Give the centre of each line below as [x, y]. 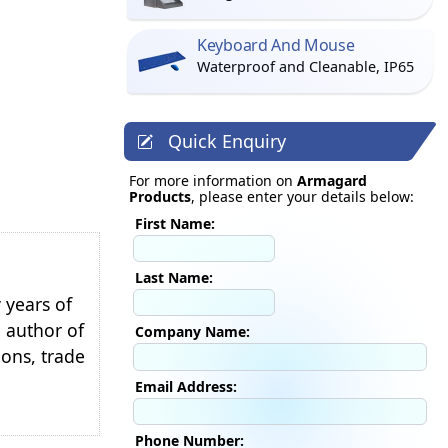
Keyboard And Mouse [276, 45]
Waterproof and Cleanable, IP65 [305, 66]
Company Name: [192, 332]
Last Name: [174, 278]
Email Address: [186, 386]
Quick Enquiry [227, 141]
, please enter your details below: [302, 196]
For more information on [213, 180]
